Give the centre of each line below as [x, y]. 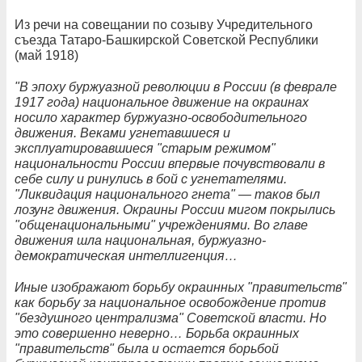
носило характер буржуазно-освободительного [161, 117]
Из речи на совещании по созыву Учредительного [164, 24]
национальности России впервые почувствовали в [170, 163]
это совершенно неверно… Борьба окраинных [157, 333]
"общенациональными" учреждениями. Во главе [161, 225]
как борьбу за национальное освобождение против [170, 302]
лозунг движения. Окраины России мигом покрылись [175, 209]
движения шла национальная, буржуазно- [140, 240]
